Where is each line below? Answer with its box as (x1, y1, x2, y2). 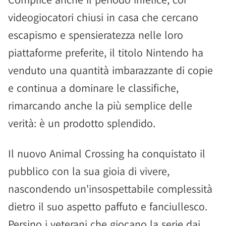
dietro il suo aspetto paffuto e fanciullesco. (8, 199, 207, 213)
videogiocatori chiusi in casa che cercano (8, 10, 198, 24)
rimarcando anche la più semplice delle (8, 98, 192, 112)
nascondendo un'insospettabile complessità (8, 182, 212, 196)
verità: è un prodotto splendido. (8, 116, 155, 130)
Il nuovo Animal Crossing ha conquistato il (8, 146, 205, 160)
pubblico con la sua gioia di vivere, (8, 164, 169, 178)
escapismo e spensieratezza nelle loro (8, 28, 183, 42)
